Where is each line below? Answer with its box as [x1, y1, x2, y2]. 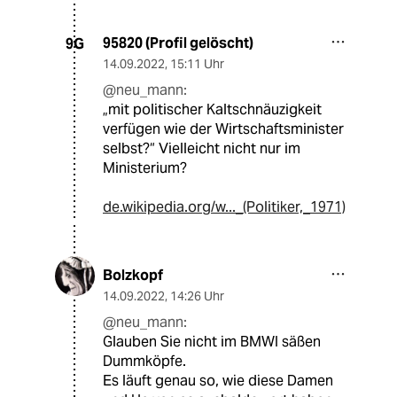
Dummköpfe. [103, 352, 186, 371]
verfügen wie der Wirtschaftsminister [103, 120, 344, 139]
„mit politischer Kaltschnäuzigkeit [103, 100, 322, 120]
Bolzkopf [103, 266, 163, 285]
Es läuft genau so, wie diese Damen [103, 371, 333, 391]
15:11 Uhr [170, 56, 224, 73]
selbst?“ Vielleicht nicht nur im [103, 139, 300, 159]
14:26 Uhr [170, 288, 224, 305]
